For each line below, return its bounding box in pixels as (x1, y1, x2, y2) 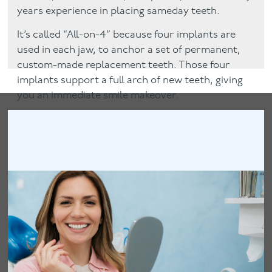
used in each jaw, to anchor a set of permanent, (17, 44, 241, 55)
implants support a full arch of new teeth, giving (17, 75, 243, 86)
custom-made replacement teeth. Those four (17, 59, 231, 70)
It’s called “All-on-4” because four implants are (17, 29, 236, 40)
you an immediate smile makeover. (17, 90, 179, 101)
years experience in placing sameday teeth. (17, 6, 220, 16)
